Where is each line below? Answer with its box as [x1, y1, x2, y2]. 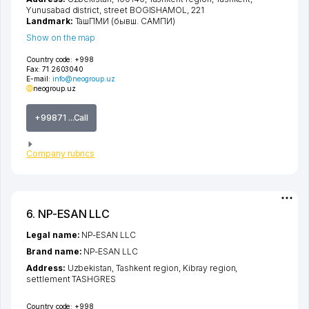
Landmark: [26, 15, 75, 26]
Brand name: [26, 246, 84, 257]
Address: [26, 263, 68, 274]
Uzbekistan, [67, 263, 116, 274]
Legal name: [26, 230, 82, 241]
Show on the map [26, 32, 96, 43]
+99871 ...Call [34, 112, 89, 123]
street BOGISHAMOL [103, 4, 188, 15]
